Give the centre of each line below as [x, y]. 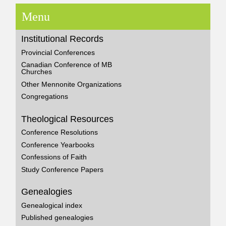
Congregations [45, 97]
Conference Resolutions [60, 132]
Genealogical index [52, 205]
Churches [37, 72]
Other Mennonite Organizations [72, 84]
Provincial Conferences [58, 52]
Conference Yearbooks [58, 145]
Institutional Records [63, 39]
